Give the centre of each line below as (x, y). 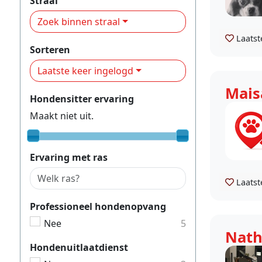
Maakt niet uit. (62, 116)
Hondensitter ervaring (82, 99)
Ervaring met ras (69, 157)
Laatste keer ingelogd (85, 70)
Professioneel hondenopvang (98, 206)
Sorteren (50, 49)
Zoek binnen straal (79, 21)
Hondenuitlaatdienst (79, 247)
